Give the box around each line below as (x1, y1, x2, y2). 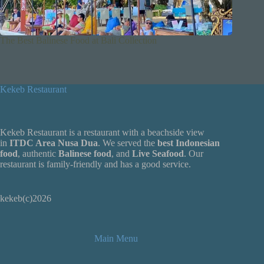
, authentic (18, 148, 58, 159)
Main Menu (94, 233, 138, 243)
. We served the (98, 137, 157, 148)
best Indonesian (157, 137, 220, 148)
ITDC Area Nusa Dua (9, 137, 98, 148)
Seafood (152, 148, 184, 159)
